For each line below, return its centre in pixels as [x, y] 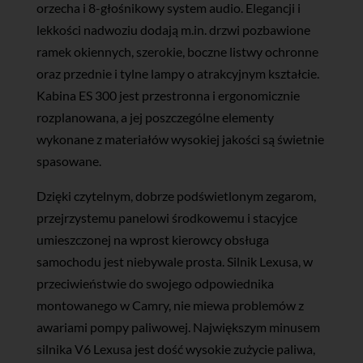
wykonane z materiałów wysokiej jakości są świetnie [180, 139]
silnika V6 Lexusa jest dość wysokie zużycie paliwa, [175, 349]
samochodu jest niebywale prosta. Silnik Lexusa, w [174, 262]
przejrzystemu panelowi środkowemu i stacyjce [167, 218]
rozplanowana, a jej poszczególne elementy [155, 117]
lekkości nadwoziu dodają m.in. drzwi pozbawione [173, 30]
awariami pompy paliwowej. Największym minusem [178, 327]
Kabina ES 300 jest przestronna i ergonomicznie [168, 96]
